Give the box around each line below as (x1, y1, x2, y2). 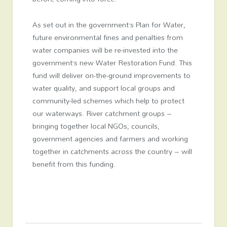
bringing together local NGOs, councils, (32, 119, 160, 133)
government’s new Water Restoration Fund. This (32, 56, 192, 70)
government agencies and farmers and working (32, 132, 188, 146)
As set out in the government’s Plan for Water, (32, 18, 185, 32)
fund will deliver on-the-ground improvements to (32, 68, 191, 83)
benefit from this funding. (32, 157, 116, 171)
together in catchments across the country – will (32, 144, 192, 159)
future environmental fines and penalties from (32, 30, 183, 45)
